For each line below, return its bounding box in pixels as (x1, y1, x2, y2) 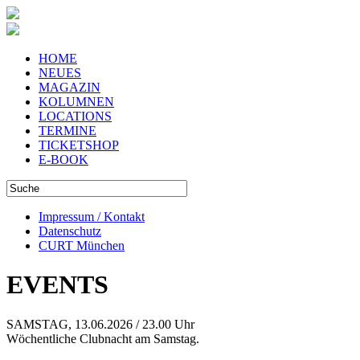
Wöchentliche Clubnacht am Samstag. (6, 331, 199, 346)
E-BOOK (39, 153, 88, 166)
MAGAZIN (39, 80, 100, 94)
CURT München (39, 239, 125, 252)
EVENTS (6, 270, 108, 300)
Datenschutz (39, 224, 101, 238)
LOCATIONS (39, 109, 112, 123)
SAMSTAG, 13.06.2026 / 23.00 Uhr (6, 317, 194, 331)
